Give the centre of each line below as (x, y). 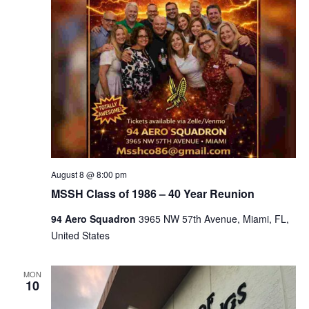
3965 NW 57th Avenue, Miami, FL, (213, 219)
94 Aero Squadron (94, 219)
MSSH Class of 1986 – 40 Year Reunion (152, 194)
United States (80, 236)
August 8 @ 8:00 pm (89, 175)
